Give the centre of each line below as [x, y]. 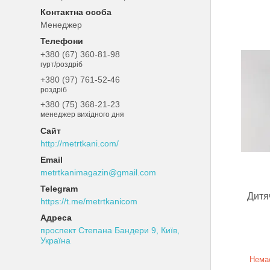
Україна [56, 241]
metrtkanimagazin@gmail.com [99, 173]
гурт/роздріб [62, 64]
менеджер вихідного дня [83, 115]
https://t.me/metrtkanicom [89, 202]
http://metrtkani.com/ [80, 144]
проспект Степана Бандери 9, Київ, [110, 231]
